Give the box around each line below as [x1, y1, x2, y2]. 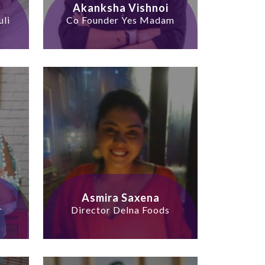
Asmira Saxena [81, 191, 160, 205]
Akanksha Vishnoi [72, 1, 169, 15]
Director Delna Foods [71, 204, 170, 216]
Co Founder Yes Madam [66, 14, 174, 26]
